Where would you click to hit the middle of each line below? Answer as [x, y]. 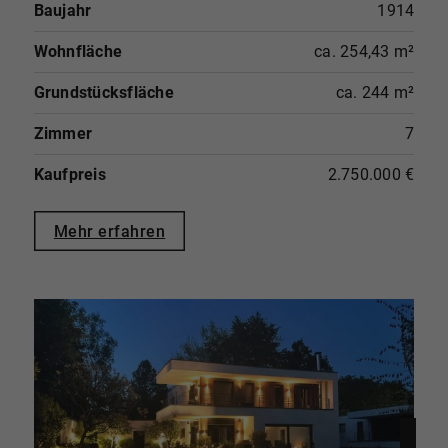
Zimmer [63, 134]
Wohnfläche [78, 52]
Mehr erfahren [109, 231]
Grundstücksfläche [103, 93]
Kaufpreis [69, 175]
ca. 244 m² [375, 93]
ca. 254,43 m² [364, 52]
